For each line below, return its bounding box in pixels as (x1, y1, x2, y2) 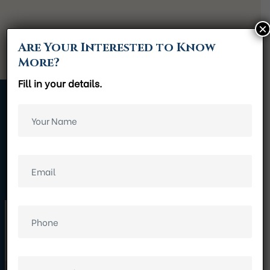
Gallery (93, 140, 168, 169)
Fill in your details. (18, 76, 102, 90)
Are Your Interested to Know (18, 39, 216, 56)
